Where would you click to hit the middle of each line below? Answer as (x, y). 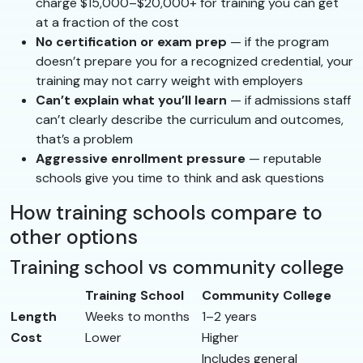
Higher (220, 337)
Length (34, 316)
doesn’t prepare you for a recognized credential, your (194, 61)
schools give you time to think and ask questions (180, 177)
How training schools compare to (166, 212)
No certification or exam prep (131, 41)
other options (74, 237)
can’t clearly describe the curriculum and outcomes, (190, 119)
